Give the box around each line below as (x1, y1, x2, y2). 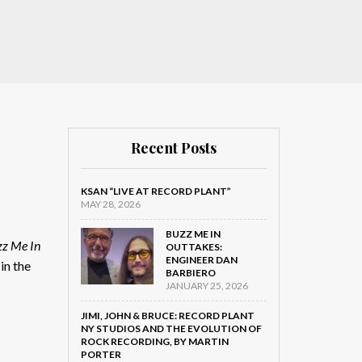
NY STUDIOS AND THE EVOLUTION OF (80, 322, 262, 335)
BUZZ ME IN (165, 228, 221, 240)
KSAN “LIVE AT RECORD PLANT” (80, 185, 231, 197)
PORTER (80, 348, 121, 360)
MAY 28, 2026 (80, 198, 141, 210)
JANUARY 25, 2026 (165, 280, 248, 292)
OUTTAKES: (165, 241, 222, 253)
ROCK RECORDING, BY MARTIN (80, 335, 229, 347)
